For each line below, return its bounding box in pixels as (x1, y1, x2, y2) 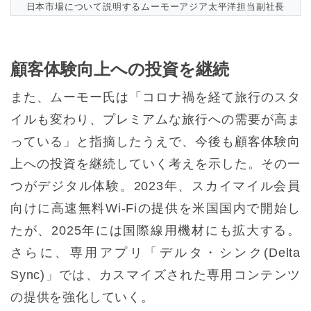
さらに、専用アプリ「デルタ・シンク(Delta (10, 246, 301, 260)
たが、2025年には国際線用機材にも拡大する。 (10, 224, 301, 238)
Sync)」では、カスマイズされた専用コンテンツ (10, 268, 301, 283)
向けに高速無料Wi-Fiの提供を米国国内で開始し (10, 201, 301, 216)
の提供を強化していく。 (10, 290, 154, 305)
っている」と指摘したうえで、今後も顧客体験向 (10, 135, 301, 149)
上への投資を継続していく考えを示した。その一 (10, 157, 301, 171)
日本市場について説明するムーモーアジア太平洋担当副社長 (26, 1, 285, 12)
